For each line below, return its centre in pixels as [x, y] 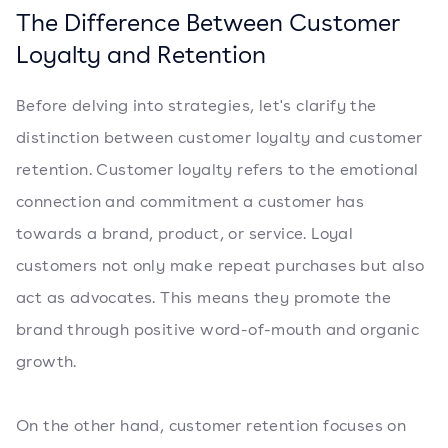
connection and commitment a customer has [190, 201]
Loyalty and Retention [141, 54]
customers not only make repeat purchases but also [220, 265]
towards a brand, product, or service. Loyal [185, 233]
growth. [46, 361]
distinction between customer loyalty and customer [219, 137]
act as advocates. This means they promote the [203, 297]
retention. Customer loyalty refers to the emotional [217, 169]
